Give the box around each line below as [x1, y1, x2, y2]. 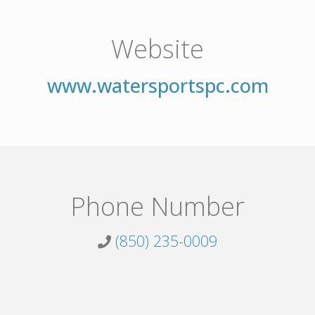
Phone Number [70, 188, 245, 224]
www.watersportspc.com [46, 72, 269, 99]
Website [111, 32, 204, 67]
